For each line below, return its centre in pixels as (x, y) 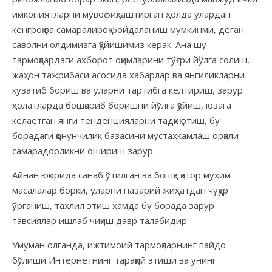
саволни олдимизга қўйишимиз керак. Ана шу (109, 44)
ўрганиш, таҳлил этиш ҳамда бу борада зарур (113, 205)
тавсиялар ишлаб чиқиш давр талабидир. (100, 220)
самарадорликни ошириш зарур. (83, 150)
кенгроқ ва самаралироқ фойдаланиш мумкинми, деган (128, 29)
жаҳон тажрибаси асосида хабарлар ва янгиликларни (128, 74)
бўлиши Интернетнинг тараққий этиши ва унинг (114, 260)
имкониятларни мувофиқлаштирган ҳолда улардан (121, 14)
